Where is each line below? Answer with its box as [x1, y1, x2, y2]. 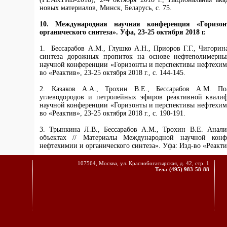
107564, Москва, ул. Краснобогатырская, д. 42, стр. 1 [78, 160, 209, 166]
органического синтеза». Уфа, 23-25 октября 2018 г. [40, 28, 206, 36]
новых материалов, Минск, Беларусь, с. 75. [40, 4, 172, 12]
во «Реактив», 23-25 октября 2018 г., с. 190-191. [40, 109, 185, 118]
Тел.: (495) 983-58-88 [155, 166, 209, 172]
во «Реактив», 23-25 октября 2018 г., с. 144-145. [40, 69, 185, 77]
